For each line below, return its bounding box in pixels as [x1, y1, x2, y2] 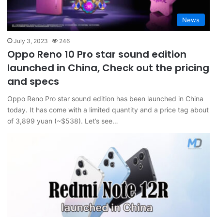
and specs [7, 74, 59, 88]
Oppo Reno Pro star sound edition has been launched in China [7, 94, 203, 103]
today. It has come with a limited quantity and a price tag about [7, 105, 209, 114]
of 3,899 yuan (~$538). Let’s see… [7, 116, 118, 125]
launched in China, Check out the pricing [7, 61, 209, 75]
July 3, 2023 [14, 37, 48, 45]
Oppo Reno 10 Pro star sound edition [7, 47, 186, 61]
